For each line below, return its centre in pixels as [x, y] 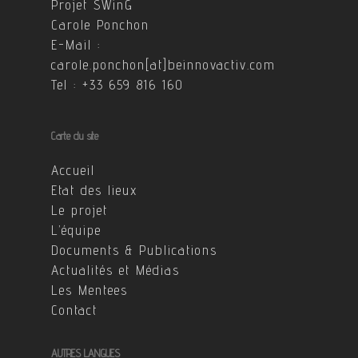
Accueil [73, 170]
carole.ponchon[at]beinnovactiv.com [163, 65]
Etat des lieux [94, 190]
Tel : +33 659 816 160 [117, 85]
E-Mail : [76, 45]
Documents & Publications [134, 250]
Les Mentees [89, 290]
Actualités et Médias [115, 270]
